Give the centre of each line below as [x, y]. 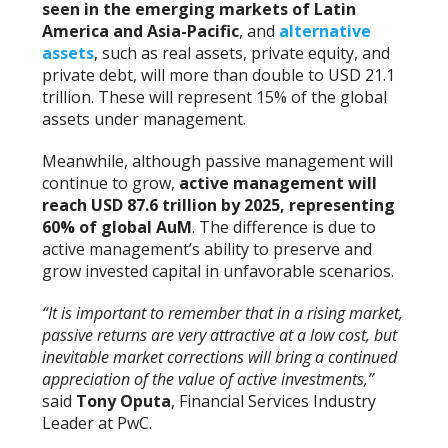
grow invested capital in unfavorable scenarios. [218, 271]
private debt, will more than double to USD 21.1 [219, 75]
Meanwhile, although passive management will [218, 161]
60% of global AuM [117, 227]
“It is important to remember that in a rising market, [223, 313]
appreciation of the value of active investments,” [208, 379]
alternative [325, 31]
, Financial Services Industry [274, 401]
